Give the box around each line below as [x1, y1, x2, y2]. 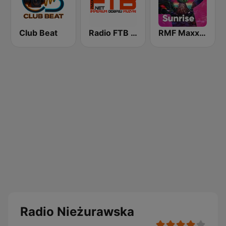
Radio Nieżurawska [20, 204, 134, 219]
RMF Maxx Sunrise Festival [199, 28, 206, 38]
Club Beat [19, 28, 58, 38]
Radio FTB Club [131, 28, 137, 38]
